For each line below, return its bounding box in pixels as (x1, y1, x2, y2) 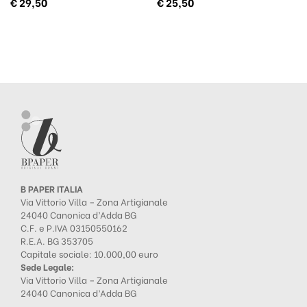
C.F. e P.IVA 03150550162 (21, 221, 127, 234)
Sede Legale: (21, 260, 74, 273)
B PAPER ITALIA (21, 182, 83, 195)
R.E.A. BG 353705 (21, 234, 93, 247)
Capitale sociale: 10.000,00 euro (21, 247, 158, 260)
